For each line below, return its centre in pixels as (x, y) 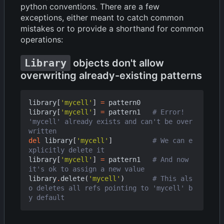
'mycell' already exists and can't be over (110, 121)
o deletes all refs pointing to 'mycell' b (110, 188)
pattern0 (124, 102)
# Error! (168, 112)
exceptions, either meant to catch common (102, 17)
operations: (42, 39)
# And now (170, 159)
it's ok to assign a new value (86, 169)
